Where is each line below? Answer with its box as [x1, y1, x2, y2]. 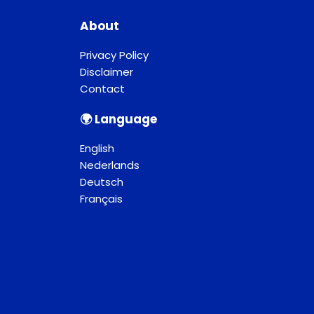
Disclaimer [79, 64, 133, 80]
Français [79, 191, 123, 207]
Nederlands [79, 158, 139, 173]
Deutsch [79, 175, 123, 190]
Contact [79, 81, 125, 97]
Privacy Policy [79, 48, 149, 63]
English [79, 141, 114, 156]
